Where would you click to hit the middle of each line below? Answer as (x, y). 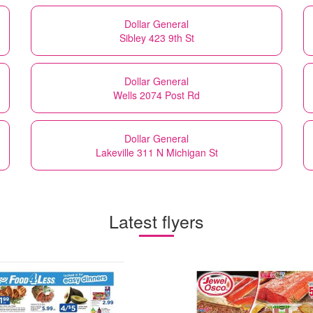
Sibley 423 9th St (156, 37)
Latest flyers (156, 220)
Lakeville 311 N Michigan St (156, 152)
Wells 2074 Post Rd (156, 95)
